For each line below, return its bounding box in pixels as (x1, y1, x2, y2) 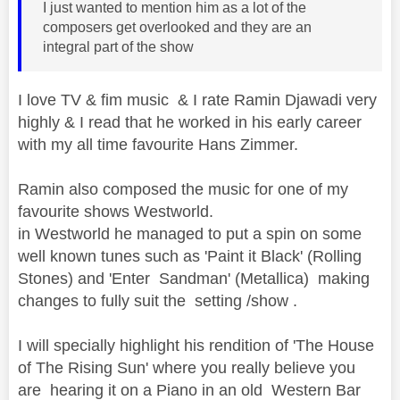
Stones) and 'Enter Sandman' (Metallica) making (18, 270, 370, 288)
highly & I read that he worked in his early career (18, 113, 362, 132)
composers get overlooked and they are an (43, 20, 312, 36)
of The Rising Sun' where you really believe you (18, 359, 355, 378)
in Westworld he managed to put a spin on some (18, 225, 362, 244)
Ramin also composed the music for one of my (18, 180, 348, 199)
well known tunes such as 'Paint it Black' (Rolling (18, 247, 362, 266)
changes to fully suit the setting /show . (18, 292, 297, 311)
